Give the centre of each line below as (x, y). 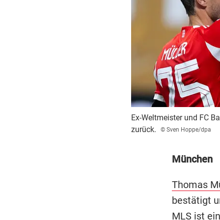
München (192, 159)
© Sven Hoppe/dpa (186, 130)
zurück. (143, 130)
